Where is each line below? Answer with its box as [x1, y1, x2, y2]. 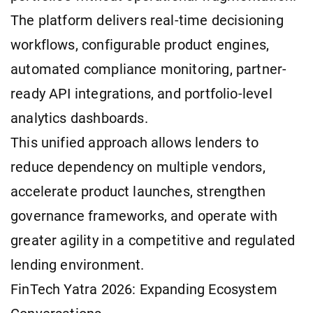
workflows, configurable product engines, [10, 36, 270, 53]
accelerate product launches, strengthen [10, 183, 266, 200]
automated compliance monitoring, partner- [10, 61, 287, 78]
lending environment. [10, 256, 145, 273]
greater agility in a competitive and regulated [10, 232, 296, 249]
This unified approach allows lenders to [10, 134, 259, 151]
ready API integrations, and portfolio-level [10, 85, 272, 102]
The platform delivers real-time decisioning [10, 12, 284, 29]
